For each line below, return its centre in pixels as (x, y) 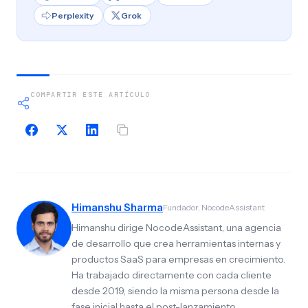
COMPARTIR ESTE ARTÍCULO (90, 95)
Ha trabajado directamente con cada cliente (172, 275)
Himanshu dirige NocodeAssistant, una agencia (176, 228)
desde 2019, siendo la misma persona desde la (175, 291)
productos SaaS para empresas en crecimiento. (178, 259)
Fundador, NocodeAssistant (214, 207)
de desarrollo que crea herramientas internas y (176, 243)
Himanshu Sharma (117, 207)
